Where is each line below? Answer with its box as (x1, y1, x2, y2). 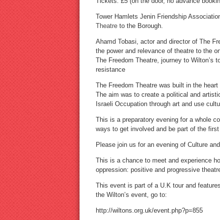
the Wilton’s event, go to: (95, 191, 167, 199)
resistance (95, 66, 125, 74)
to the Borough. (117, 22, 163, 30)
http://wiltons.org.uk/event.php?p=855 (95, 207, 203, 215)
